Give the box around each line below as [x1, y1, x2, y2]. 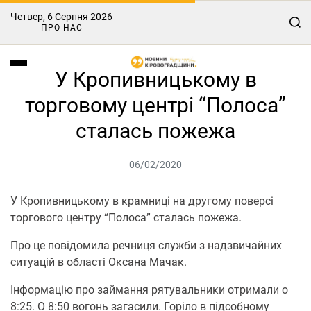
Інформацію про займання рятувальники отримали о [10, 283, 288, 296]
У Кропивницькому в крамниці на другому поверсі [10, 194, 274, 208]
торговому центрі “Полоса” [25, 93, 286, 117]
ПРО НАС [40, 23, 83, 33]
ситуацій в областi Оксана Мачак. [10, 255, 187, 269]
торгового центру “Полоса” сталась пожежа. [10, 211, 242, 224]
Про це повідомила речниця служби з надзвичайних [10, 239, 282, 252]
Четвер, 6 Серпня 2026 [10, 11, 112, 22]
